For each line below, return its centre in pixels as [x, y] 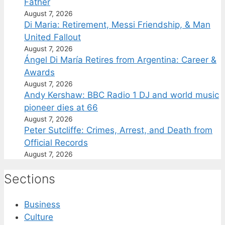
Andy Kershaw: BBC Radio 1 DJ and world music [122, 95]
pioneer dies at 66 [61, 107]
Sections [30, 179]
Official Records [56, 142]
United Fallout [52, 37]
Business [42, 205]
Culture [39, 217]
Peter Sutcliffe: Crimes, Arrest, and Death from [118, 130]
